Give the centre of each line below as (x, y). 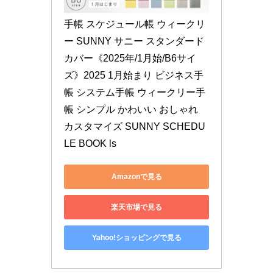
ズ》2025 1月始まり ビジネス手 (134, 76)
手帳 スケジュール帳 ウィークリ (135, 24)
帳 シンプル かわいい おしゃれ (131, 110)
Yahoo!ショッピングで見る (136, 237)
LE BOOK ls (90, 144)
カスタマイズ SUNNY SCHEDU (135, 127)
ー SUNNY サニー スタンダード (134, 41)
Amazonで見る (136, 176)
